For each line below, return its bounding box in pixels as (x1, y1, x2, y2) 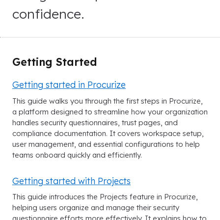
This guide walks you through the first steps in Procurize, (12, 96, 203, 106)
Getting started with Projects (12, 175, 131, 186)
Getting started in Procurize (12, 79, 126, 90)
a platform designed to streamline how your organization (12, 107, 208, 116)
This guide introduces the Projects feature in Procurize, (12, 192, 198, 201)
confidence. (12, 5, 84, 23)
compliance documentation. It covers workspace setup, (12, 128, 204, 138)
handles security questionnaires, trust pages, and (12, 117, 178, 127)
